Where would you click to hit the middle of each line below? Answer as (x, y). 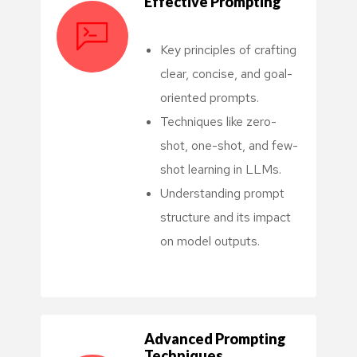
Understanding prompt (222, 193)
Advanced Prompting (215, 338)
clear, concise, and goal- (226, 73)
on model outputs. (210, 241)
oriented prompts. (210, 97)
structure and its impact (226, 217)
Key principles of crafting (228, 49)
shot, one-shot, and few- (229, 145)
